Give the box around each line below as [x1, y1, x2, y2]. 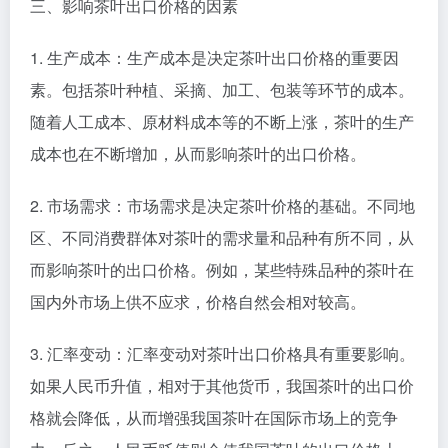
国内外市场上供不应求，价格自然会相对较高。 [30, 289, 366, 313]
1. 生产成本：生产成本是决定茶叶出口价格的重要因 [30, 45, 399, 69]
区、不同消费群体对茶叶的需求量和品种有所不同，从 [30, 225, 414, 249]
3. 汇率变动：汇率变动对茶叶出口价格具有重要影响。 [30, 341, 415, 365]
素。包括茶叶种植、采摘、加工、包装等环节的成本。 [30, 77, 414, 101]
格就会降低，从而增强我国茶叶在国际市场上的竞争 [30, 405, 398, 429]
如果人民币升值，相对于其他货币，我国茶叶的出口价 [30, 373, 414, 397]
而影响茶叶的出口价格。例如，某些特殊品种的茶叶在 [30, 257, 414, 281]
